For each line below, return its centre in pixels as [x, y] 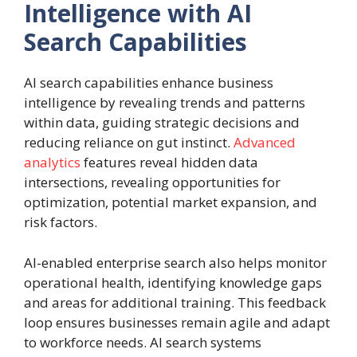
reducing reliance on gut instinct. [129, 143]
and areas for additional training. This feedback [175, 302]
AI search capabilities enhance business [149, 83]
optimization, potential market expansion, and [171, 202]
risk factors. [61, 222]
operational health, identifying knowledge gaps [173, 282]
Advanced [265, 143]
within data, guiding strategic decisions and [162, 123]
